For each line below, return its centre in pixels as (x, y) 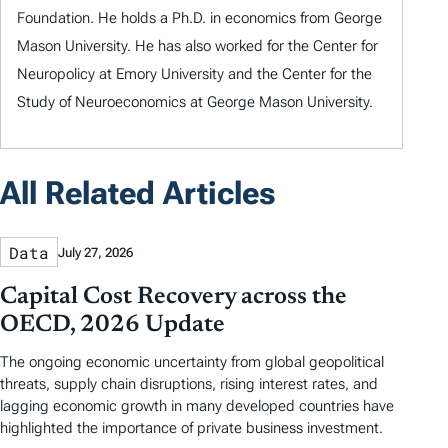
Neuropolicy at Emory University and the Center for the (194, 74)
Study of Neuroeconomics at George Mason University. (195, 102)
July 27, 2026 (95, 252)
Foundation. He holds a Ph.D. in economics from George (199, 18)
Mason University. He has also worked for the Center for (197, 46)
